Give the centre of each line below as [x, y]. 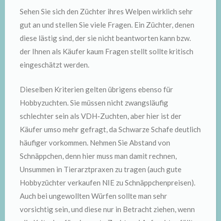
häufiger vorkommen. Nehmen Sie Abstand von [95, 142]
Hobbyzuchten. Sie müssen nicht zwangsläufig [94, 102]
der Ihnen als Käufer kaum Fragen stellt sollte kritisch [107, 51]
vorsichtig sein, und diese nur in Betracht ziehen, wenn [107, 209]
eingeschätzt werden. [55, 65]
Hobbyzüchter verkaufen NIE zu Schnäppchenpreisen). [108, 182]
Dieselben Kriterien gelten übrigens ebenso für [96, 89]
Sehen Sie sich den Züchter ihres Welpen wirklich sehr [106, 11]
